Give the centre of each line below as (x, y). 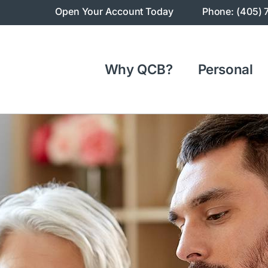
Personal (225, 69)
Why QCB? (138, 69)
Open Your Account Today (114, 11)
